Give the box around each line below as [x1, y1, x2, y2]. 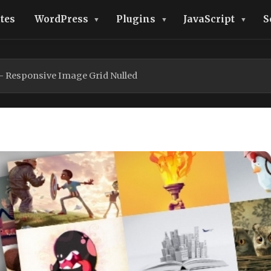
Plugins [116, 13, 155, 25]
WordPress [34, 13, 88, 25]
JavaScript [183, 13, 235, 25]
